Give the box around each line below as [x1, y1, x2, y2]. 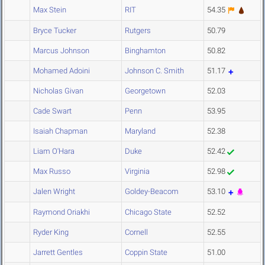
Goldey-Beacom [125, 187, 179, 196]
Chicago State [125, 208, 172, 217]
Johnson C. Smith [125, 66, 184, 76]
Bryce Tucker [33, 26, 76, 35]
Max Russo [33, 167, 70, 176]
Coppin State [125, 248, 167, 257]
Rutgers [125, 26, 151, 35]
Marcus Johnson [33, 46, 89, 56]
